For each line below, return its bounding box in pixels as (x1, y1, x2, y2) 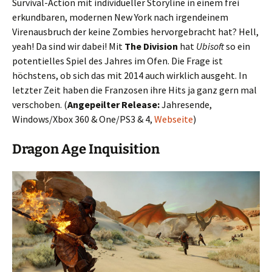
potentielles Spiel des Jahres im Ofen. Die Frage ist (12, 55, 223, 67)
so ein (224, 40, 250, 53)
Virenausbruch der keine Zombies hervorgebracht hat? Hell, (12, 25, 259, 38)
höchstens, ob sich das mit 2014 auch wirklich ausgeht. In (12, 69, 247, 82)
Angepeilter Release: (67, 98, 160, 111)
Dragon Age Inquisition (12, 141, 160, 158)
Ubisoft (196, 40, 224, 53)
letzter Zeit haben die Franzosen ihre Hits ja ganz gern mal (12, 84, 257, 97)
